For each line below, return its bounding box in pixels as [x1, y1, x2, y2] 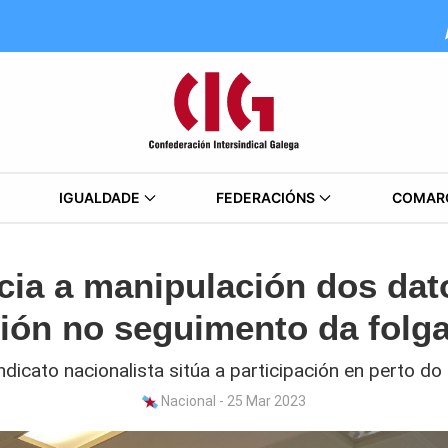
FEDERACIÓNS [216, 189, 316, 206]
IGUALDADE [58, 189, 140, 206]
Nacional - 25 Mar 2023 [158, 393, 306, 409]
